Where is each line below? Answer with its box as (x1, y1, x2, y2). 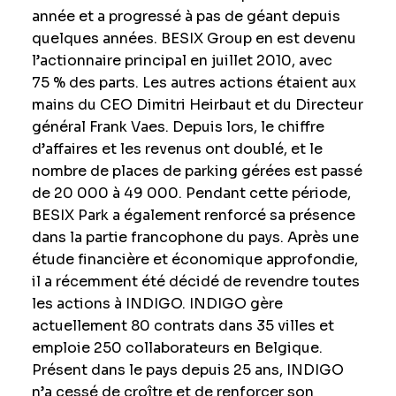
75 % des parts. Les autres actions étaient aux (31, 73, 356, 92)
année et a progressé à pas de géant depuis (31, 7, 340, 26)
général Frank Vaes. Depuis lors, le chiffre (31, 118, 324, 136)
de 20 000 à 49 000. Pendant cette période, (31, 184, 351, 202)
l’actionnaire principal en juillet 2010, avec (31, 51, 332, 70)
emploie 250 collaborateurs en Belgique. (31, 339, 323, 357)
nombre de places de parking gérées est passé (31, 162, 362, 180)
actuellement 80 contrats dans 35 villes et (31, 316, 334, 335)
